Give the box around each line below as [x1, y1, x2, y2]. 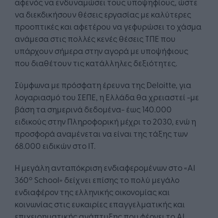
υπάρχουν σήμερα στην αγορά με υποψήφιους [15, 44, 188, 56]
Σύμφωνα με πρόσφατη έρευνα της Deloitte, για [15, 78, 191, 90]
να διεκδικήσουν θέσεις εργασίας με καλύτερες [15, 8, 191, 19]
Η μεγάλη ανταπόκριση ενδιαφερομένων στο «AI [15, 161, 195, 173]
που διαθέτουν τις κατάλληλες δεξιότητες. [15, 56, 177, 68]
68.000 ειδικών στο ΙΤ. [15, 139, 95, 151]
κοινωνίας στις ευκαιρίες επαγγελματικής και [15, 198, 185, 209]
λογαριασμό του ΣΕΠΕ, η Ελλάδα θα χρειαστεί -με [15, 91, 199, 102]
